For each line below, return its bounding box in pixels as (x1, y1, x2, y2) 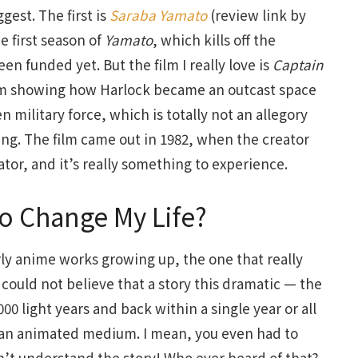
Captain (272, 54, 323, 75)
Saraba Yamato (109, 5, 207, 26)
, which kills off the (153, 30, 276, 50)
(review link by (207, 5, 306, 26)
